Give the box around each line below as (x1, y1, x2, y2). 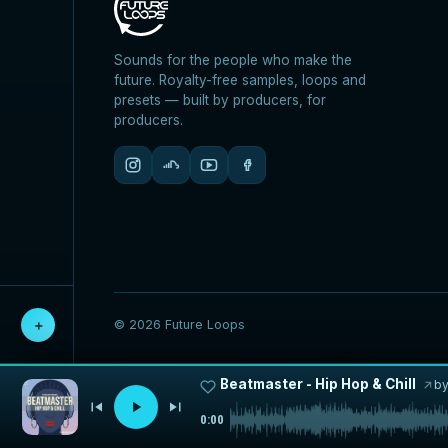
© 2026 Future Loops (114, 316, 246, 332)
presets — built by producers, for (114, 91, 327, 108)
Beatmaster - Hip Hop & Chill (220, 376, 416, 392)
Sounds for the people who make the (114, 51, 353, 68)
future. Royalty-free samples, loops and (114, 71, 367, 88)
